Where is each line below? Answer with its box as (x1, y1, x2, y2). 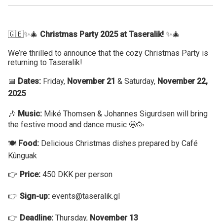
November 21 (67, 76, 115, 86)
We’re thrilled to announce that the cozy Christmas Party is (8, 48, 208, 58)
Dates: (18, 76, 41, 86)
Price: (20, 170, 40, 180)
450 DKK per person (40, 170, 112, 180)
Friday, (41, 76, 67, 86)
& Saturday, (115, 76, 157, 86)
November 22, (157, 76, 208, 86)
